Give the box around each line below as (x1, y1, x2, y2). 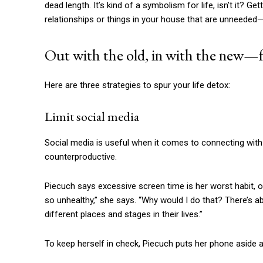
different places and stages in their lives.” (45, 209, 203, 220)
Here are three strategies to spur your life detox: (45, 80, 230, 91)
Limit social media (45, 108, 139, 126)
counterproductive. (45, 151, 117, 163)
